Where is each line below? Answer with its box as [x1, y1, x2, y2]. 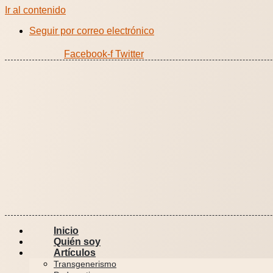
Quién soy [54, 236, 101, 247]
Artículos [54, 247, 96, 258]
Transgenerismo [54, 259, 116, 269]
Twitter [115, 49, 144, 59]
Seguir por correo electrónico [29, 26, 154, 36]
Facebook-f [64, 49, 113, 59]
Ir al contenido [5, 5, 66, 15]
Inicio [54, 225, 79, 236]
